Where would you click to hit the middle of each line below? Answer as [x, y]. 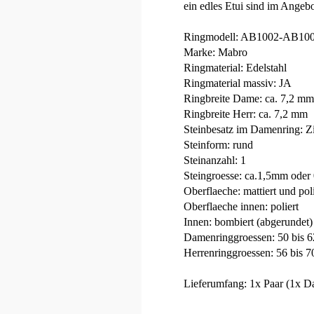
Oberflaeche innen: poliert [241, 207]
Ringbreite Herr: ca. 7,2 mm [246, 114]
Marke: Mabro [216, 53]
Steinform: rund [218, 145]
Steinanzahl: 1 [215, 161]
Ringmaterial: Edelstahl [235, 68]
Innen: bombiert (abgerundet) [248, 222]
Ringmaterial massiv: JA [238, 83]
